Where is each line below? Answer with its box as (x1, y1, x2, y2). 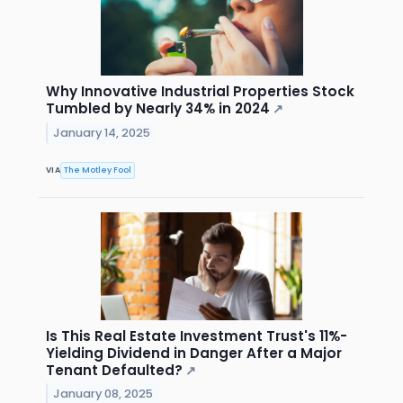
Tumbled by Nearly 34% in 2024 (46, 99, 270, 119)
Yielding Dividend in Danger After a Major (46, 343, 342, 363)
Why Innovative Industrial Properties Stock (46, 82, 354, 102)
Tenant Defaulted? (46, 360, 183, 380)
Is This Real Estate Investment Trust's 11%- (46, 326, 347, 345)
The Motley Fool (64, 164, 132, 175)
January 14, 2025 (53, 125, 151, 141)
